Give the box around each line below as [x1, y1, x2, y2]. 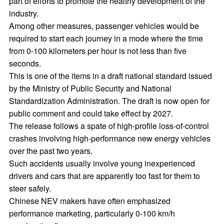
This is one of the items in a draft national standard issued [8, 70, 212, 81]
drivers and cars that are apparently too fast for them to [8, 170, 200, 181]
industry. [8, 7, 38, 19]
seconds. [8, 57, 41, 69]
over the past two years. [8, 145, 92, 156]
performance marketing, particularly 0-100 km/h [8, 207, 175, 219]
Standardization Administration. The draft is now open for [8, 95, 209, 106]
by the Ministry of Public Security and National [8, 82, 171, 94]
